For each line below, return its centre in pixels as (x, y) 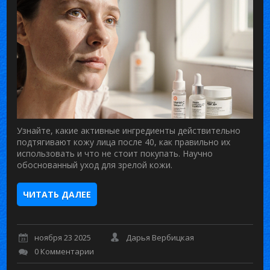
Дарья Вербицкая (160, 238)
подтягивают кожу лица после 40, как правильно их (124, 142)
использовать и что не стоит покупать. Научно (115, 153)
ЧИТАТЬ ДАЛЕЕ (57, 194)
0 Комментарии (64, 252)
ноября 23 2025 (63, 238)
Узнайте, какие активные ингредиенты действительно (129, 130)
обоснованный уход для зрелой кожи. (95, 165)
